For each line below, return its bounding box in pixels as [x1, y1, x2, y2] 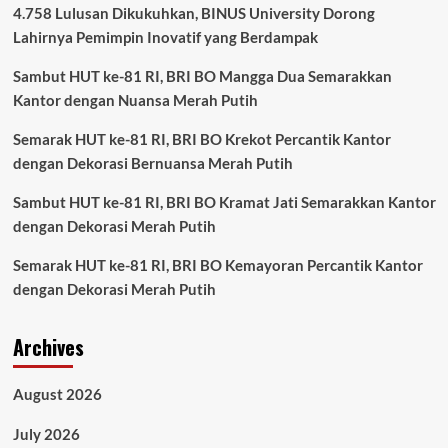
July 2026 [12, 425, 80, 443]
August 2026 [12, 385, 102, 403]
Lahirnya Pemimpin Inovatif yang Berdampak [12, 28, 318, 46]
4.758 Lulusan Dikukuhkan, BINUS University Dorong [12, 4, 375, 22]
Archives [12, 332, 84, 362]
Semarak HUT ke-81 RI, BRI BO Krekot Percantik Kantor [12, 130, 391, 148]
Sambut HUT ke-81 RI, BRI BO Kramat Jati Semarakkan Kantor [12, 193, 436, 211]
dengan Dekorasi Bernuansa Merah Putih [12, 154, 293, 172]
